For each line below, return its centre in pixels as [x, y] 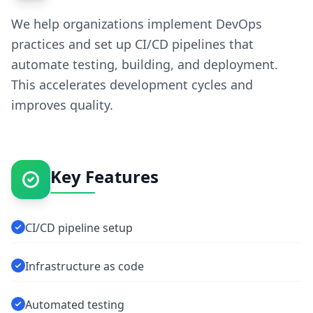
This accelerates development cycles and [132, 85]
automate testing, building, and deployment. [145, 64]
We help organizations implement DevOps [137, 24]
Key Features [104, 176]
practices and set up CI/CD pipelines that [132, 44]
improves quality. [62, 105]
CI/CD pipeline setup [79, 228]
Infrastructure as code [85, 266]
